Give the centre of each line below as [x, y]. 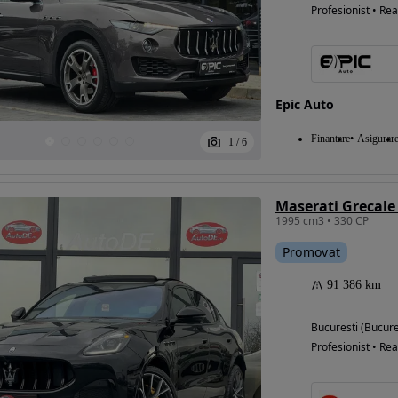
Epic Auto [304, 104]
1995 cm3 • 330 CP [322, 221]
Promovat [311, 252]
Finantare [330, 139]
